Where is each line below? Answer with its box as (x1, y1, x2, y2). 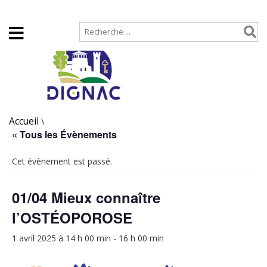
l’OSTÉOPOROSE (12, 207, 132, 228)
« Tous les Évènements (12, 128, 117, 141)
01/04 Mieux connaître (12, 187, 160, 207)
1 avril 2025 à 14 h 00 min (12, 232, 111, 244)
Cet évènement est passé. (12, 156, 112, 167)
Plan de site (58, 4, 105, 15)
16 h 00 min (119, 232, 164, 244)
